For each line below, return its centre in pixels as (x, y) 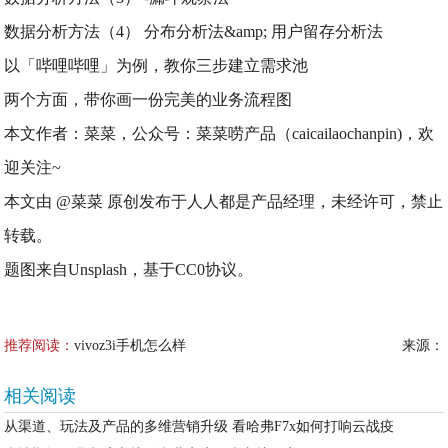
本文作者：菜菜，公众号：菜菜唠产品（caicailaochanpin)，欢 (219, 133)
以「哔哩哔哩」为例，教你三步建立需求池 (156, 65)
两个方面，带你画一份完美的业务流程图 (148, 99)
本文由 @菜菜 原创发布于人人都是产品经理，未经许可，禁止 (224, 201)
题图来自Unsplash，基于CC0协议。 (129, 269)
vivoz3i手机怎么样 (130, 345)
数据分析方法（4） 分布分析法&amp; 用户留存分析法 (194, 31)
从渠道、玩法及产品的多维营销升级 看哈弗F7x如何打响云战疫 (199, 426)
